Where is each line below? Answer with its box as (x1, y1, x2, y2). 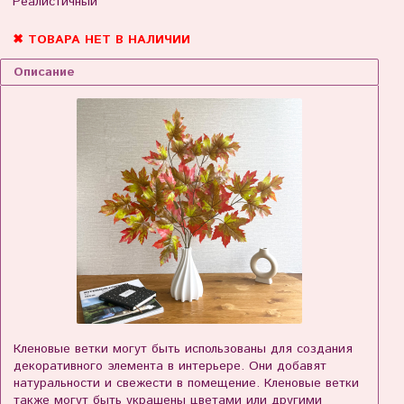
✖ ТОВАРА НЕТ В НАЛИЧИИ (13, 31, 190, 50)
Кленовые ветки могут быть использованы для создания (14, 340, 353, 359)
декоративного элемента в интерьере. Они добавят (14, 357, 326, 376)
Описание (14, 63, 75, 82)
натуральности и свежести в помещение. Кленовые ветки (14, 374, 359, 393)
